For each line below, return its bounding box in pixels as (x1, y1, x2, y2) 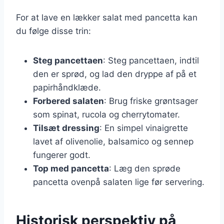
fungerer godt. (33, 149, 90, 160)
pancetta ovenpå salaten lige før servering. (33, 176, 204, 187)
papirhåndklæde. (33, 82, 101, 92)
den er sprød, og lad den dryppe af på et (33, 68, 196, 79)
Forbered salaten (33, 95, 104, 106)
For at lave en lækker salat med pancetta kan (16, 12, 197, 22)
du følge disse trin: (16, 25, 91, 36)
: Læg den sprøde (109, 163, 180, 173)
